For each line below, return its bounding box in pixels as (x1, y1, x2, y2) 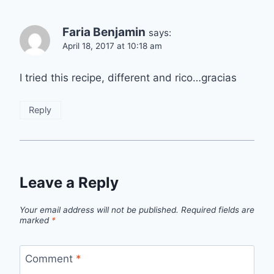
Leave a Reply (20, 174, 119, 192)
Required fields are (181, 204, 254, 215)
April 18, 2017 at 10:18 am (62, 40, 162, 51)
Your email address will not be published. (20, 204, 179, 215)
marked (20, 215, 51, 225)
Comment (24, 252, 76, 265)
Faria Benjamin (62, 24, 146, 39)
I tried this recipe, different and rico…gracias (20, 72, 237, 84)
